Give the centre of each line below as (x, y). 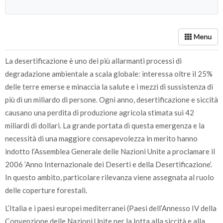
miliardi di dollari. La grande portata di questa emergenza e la (105, 125)
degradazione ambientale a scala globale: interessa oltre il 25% (109, 74)
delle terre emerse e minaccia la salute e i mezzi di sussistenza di (109, 87)
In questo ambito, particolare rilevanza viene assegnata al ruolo (110, 177)
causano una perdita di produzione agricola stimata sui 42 (100, 112)
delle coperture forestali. (46, 190)
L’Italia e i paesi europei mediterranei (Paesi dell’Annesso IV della (111, 208)
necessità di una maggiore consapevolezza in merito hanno (101, 138)
